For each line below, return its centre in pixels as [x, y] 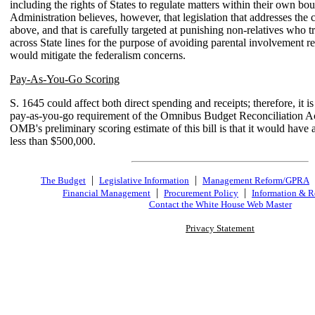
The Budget [63, 180]
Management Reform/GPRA [256, 180]
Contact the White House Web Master [220, 204]
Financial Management [107, 193]
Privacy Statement [220, 228]
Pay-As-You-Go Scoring [65, 79]
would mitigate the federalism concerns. [98, 55]
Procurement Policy [201, 193]
